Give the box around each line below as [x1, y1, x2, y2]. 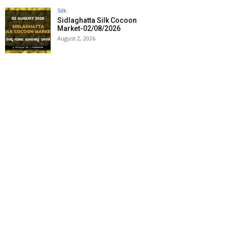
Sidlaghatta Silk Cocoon [57, 16, 137, 25]
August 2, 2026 [57, 34, 95, 43]
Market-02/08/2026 [57, 24, 121, 33]
